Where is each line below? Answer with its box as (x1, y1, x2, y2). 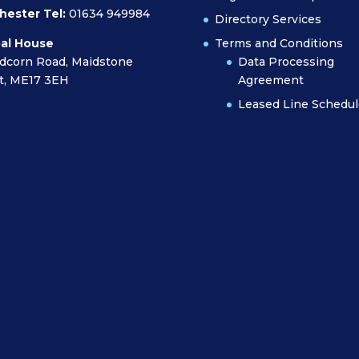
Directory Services (214, 11, 321, 26)
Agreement (237, 72, 304, 87)
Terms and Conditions (214, 35, 343, 50)
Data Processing (237, 54, 334, 69)
